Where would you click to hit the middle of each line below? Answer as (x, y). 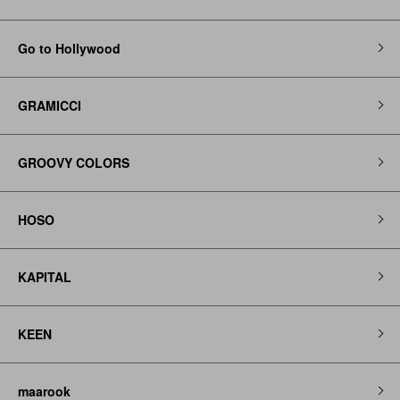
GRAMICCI (50, 105)
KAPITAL (45, 276)
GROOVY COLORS (74, 162)
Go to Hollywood (69, 48)
